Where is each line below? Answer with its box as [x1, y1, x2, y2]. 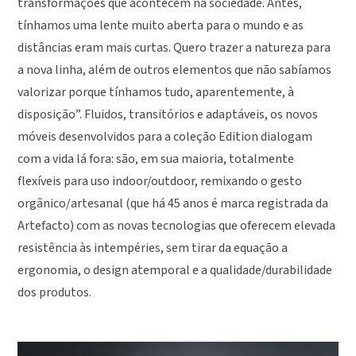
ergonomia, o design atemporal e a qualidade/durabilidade [17, 261, 333, 280]
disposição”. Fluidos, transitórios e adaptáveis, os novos [17, 106, 319, 124]
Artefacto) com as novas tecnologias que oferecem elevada [17, 217, 336, 235]
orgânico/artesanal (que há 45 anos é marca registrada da [17, 195, 329, 213]
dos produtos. [17, 284, 92, 302]
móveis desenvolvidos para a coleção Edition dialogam [17, 128, 313, 146]
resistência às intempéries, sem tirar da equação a [17, 239, 288, 257]
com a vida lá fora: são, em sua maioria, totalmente [17, 150, 295, 168]
